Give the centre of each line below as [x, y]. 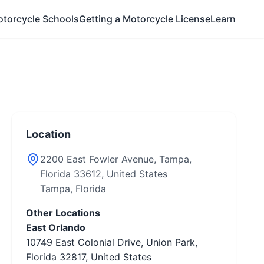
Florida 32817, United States [89, 257]
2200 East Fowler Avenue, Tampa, [116, 159]
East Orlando [56, 227]
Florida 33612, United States [104, 174]
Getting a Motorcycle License [145, 19]
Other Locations [63, 213]
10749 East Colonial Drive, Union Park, [112, 242]
